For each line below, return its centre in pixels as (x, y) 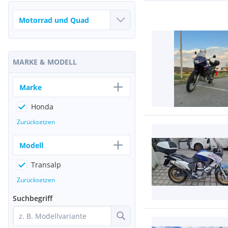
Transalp (46, 165)
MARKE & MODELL (45, 62)
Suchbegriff (33, 198)
